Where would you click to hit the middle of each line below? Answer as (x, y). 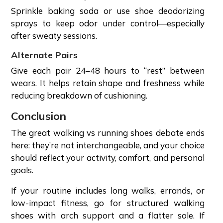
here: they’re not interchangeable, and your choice (108, 145)
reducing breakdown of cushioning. (80, 95)
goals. (23, 170)
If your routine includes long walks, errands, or (108, 190)
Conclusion (40, 116)
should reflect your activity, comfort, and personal (108, 157)
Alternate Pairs (46, 55)
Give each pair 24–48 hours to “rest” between (108, 70)
